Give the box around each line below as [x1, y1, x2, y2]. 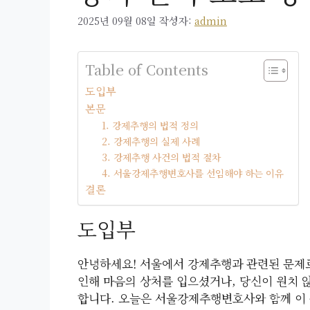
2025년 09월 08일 [77, 13, 156, 28]
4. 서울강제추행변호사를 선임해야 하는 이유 [102, 166, 284, 181]
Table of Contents [85, 60, 208, 80]
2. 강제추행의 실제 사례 [102, 134, 201, 149]
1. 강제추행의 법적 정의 [102, 118, 199, 133]
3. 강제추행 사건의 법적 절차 [102, 150, 221, 165]
